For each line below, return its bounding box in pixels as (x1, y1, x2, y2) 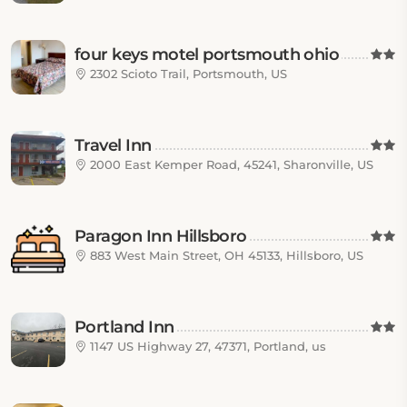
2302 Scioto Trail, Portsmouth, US (86, 66, 287, 81)
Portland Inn (74, 317, 174, 337)
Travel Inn (74, 135, 152, 155)
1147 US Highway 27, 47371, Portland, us (86, 339, 326, 353)
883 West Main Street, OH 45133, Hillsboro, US (86, 248, 363, 263)
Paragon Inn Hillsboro (74, 226, 247, 246)
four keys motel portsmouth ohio (74, 45, 340, 65)
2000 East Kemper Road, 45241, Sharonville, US (86, 157, 373, 172)
